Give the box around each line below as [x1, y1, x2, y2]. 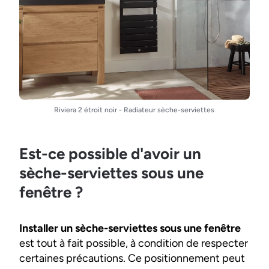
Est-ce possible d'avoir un [19, 144, 201, 163]
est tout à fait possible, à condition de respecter [19, 237, 248, 250]
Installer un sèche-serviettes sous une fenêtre [19, 222, 241, 235]
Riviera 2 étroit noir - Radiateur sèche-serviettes [54, 106, 215, 114]
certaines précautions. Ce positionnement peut [19, 252, 245, 265]
